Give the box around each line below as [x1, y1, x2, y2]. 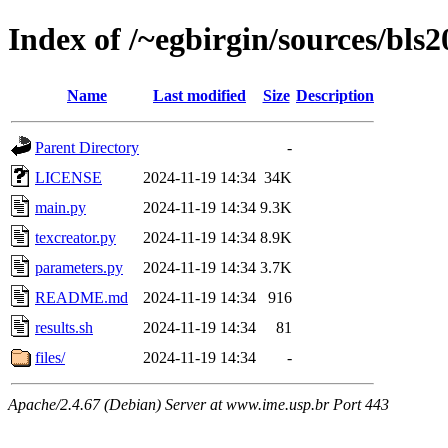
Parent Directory [35, 138, 139, 156]
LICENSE [35, 168, 102, 186]
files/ [35, 348, 65, 366]
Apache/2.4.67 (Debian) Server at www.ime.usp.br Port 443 [8, 395, 389, 413]
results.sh [35, 318, 93, 336]
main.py [35, 198, 86, 216]
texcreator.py [35, 228, 116, 246]
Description [296, 86, 374, 104]
